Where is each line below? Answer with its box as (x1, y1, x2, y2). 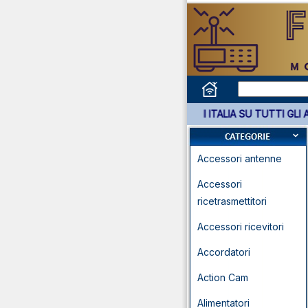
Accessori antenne (197, 153, 282, 164)
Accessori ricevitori (197, 221, 284, 232)
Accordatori (197, 246, 250, 258)
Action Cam (197, 272, 248, 283)
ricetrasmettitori (197, 195, 267, 207)
